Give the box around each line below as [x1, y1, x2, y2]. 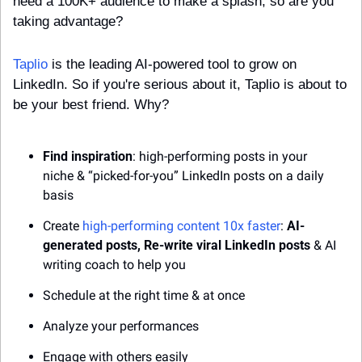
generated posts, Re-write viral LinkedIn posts [43, 238, 310, 254]
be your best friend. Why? [13, 97, 169, 113]
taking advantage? [13, 14, 123, 30]
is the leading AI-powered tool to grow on [48, 57, 297, 73]
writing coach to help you [43, 257, 186, 273]
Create [43, 218, 82, 234]
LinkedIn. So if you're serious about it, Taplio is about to [13, 77, 347, 93]
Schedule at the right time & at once [43, 288, 245, 304]
